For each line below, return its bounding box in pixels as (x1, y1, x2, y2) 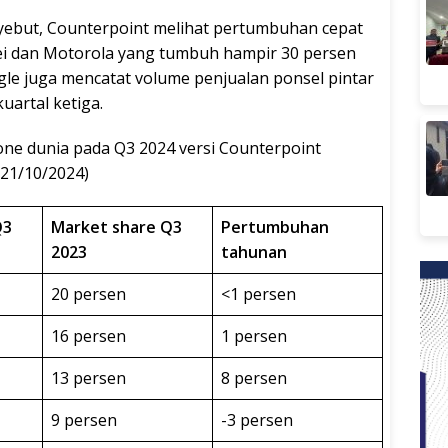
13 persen (51, 366, 126, 389)
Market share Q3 (51, 215, 182, 238)
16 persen (51, 324, 126, 347)
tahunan (221, 240, 287, 263)
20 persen (51, 282, 126, 305)
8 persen (221, 366, 287, 389)
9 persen (51, 408, 117, 431)
